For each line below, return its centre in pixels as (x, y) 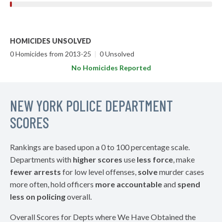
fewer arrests (35, 172)
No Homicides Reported (111, 68)
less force (155, 159)
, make (184, 159)
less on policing (38, 196)
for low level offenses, (99, 172)
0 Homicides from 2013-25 (51, 54)
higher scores (98, 159)
